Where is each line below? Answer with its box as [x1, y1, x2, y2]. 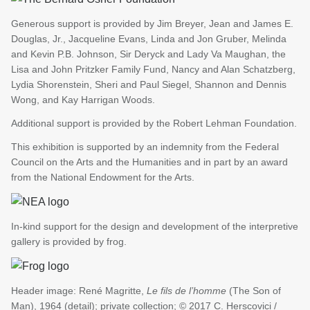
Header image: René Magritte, [11, 285, 147, 297]
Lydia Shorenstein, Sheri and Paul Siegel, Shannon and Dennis [11, 79, 286, 91]
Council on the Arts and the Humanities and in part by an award [11, 156, 288, 168]
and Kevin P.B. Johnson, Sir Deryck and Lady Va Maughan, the [11, 48, 286, 60]
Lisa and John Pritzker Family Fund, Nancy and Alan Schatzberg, [11, 64, 295, 75]
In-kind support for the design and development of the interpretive [11, 221, 298, 232]
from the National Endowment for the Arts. [11, 172, 194, 183]
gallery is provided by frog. [11, 236, 127, 248]
